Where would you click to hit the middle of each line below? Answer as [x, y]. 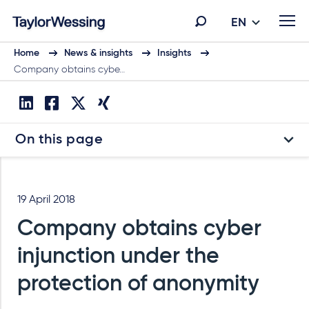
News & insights [98, 53]
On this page [59, 140]
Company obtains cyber [139, 229]
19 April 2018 [46, 200]
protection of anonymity [138, 284]
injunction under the [118, 257]
